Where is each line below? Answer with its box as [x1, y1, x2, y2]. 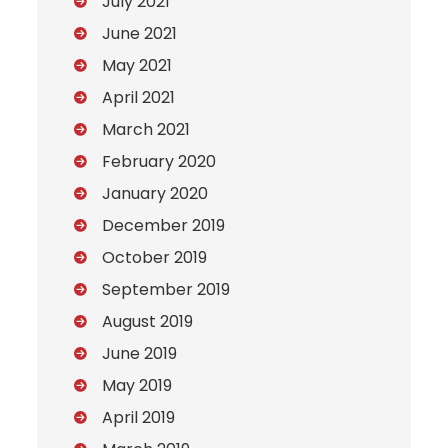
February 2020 [102, 150, 217, 174]
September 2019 [102, 278, 231, 302]
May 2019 [102, 374, 173, 398]
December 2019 [102, 214, 226, 238]
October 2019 [102, 246, 208, 270]
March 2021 [102, 118, 191, 142]
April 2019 [102, 406, 176, 430]
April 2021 [102, 86, 176, 110]
